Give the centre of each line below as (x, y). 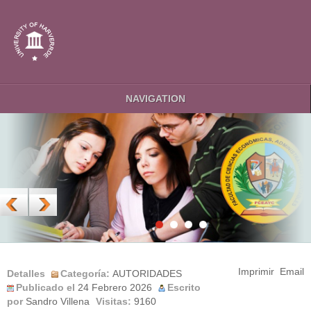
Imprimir (256, 272)
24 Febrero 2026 (115, 288)
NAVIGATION (155, 98)
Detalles (26, 274)
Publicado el (47, 288)
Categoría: (86, 274)
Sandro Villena (58, 302)
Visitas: (115, 302)
